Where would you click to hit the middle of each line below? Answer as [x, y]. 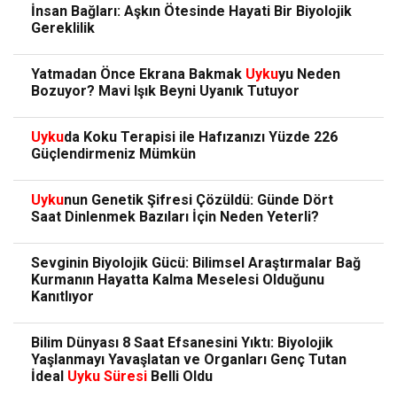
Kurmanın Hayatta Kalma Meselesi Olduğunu [178, 280]
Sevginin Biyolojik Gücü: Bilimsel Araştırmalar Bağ [196, 263]
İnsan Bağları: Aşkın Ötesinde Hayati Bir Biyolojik [191, 12]
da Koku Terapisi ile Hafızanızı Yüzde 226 [201, 137]
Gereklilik [63, 28]
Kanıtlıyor [62, 297]
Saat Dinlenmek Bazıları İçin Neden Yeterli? [175, 217]
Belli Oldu [180, 377]
